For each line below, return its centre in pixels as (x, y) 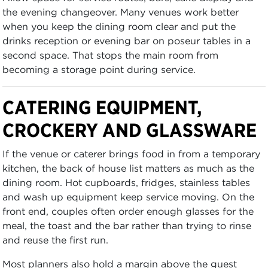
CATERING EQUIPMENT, (102, 107)
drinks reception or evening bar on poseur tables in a (127, 41)
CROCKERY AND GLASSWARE (130, 130)
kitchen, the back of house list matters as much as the (128, 168)
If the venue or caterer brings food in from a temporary (131, 154)
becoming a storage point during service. (99, 69)
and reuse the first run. (55, 240)
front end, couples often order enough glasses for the (128, 211)
